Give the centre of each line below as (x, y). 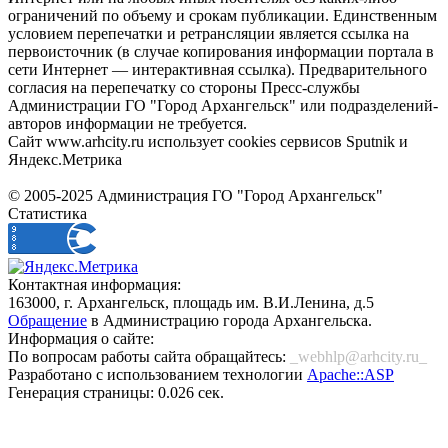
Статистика (47, 213)
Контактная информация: (94, 284)
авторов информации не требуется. (127, 123)
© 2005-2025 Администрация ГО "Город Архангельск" (195, 195)
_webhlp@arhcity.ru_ (358, 356)
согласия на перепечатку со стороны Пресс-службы (184, 87)
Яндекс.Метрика (65, 159)
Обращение (47, 320)
